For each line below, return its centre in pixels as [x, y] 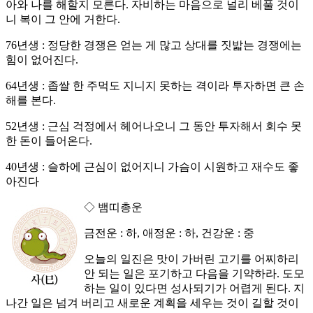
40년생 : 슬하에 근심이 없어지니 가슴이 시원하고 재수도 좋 [152, 167]
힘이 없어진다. [42, 60]
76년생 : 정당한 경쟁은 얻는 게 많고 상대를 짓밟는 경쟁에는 [154, 45]
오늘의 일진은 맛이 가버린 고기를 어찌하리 [191, 259]
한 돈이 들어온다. [49, 141]
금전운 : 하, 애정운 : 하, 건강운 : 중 [169, 233]
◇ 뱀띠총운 [113, 208]
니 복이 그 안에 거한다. [63, 20]
